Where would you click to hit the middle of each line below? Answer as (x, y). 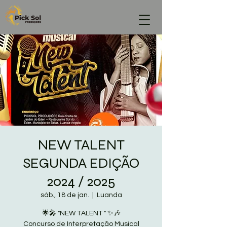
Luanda (109, 195)
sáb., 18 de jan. (65, 195)
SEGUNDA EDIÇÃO (81, 163)
